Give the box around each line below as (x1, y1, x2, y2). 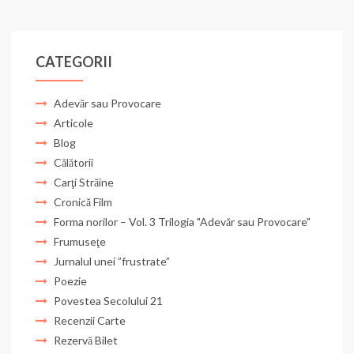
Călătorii (54, 156, 93, 169)
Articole (54, 116, 93, 130)
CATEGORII (36, 53, 112, 70)
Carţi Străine (54, 175, 114, 189)
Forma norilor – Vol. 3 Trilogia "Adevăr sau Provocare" (54, 215, 311, 228)
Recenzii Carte (54, 314, 126, 327)
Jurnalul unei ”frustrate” (54, 254, 170, 268)
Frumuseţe (54, 235, 106, 248)
